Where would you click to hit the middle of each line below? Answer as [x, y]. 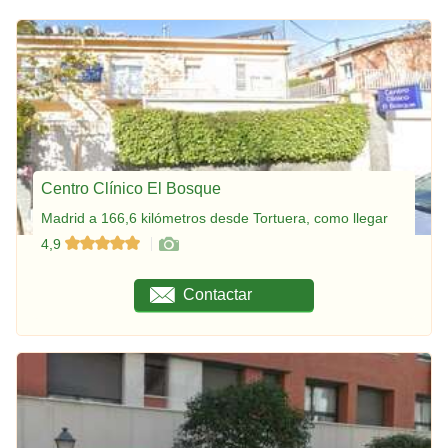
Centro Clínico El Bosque [131, 188]
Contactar [218, 294]
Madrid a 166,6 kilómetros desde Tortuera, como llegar [214, 217]
